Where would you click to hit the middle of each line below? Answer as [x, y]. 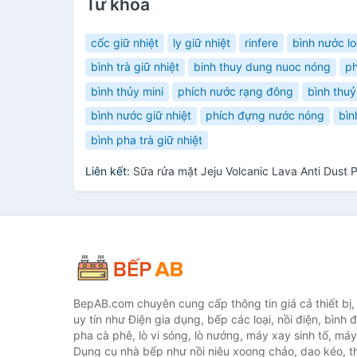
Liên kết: [109, 171]
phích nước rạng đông [235, 91]
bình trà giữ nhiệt [135, 67]
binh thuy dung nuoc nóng [262, 67]
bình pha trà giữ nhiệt [147, 139]
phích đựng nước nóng [265, 116]
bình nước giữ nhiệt [141, 116]
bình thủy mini [127, 91]
